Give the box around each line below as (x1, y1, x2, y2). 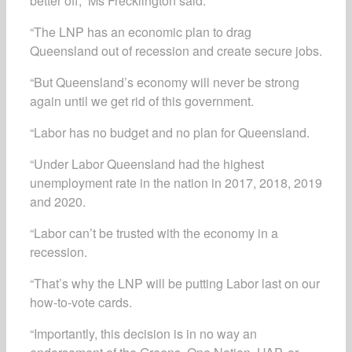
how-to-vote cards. (30, 293, 132, 311)
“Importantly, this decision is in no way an (30, 324, 257, 343)
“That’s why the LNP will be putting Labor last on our (30, 274, 320, 292)
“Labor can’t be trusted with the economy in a (30, 224, 278, 242)
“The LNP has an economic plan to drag (30, 23, 251, 41)
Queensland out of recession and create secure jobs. (30, 42, 322, 60)
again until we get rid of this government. (30, 92, 254, 110)
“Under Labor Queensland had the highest (30, 155, 264, 173)
